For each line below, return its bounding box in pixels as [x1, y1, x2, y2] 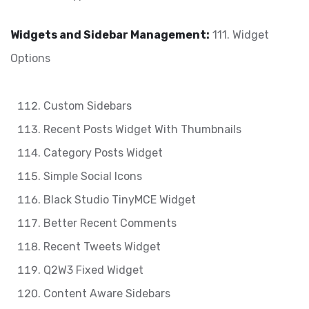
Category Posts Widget [43, 146, 163, 159]
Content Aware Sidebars [43, 287, 170, 300]
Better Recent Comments [43, 217, 177, 230]
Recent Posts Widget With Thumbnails [43, 123, 241, 136]
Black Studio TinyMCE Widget [43, 193, 196, 206]
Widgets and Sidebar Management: [10, 28, 210, 41]
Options [10, 52, 50, 65]
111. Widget [210, 28, 269, 41]
